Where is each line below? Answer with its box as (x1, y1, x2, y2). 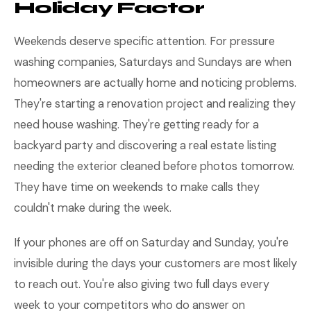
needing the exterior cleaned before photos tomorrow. (14, 159, 294, 174)
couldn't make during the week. (14, 201, 171, 215)
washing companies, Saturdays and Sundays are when (14, 55, 292, 69)
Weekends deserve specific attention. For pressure (14, 34, 275, 49)
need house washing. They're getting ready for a (14, 117, 259, 132)
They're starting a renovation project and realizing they (14, 96, 296, 111)
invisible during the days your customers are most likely (14, 256, 297, 271)
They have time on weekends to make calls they (14, 180, 260, 194)
